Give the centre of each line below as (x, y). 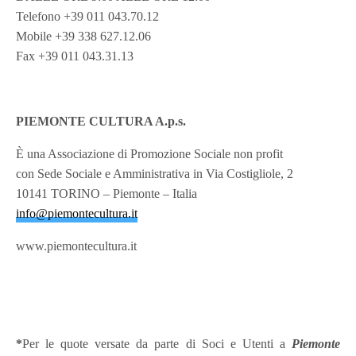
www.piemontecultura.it (76, 246)
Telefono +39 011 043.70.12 (88, 16)
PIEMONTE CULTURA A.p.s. (101, 121)
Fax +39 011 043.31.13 (75, 56)
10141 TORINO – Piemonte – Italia (107, 193)
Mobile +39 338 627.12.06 (84, 36)
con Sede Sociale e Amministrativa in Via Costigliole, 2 (155, 173)
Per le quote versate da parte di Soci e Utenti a (157, 343)
